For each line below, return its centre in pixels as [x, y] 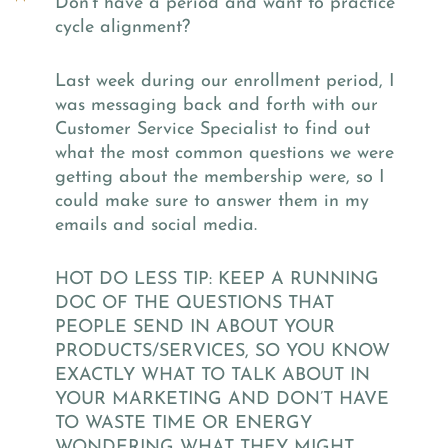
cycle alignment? [122, 27]
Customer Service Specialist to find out [212, 129]
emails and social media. [156, 225]
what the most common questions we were [224, 153]
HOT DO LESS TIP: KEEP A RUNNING [217, 279]
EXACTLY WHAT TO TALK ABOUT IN [212, 375]
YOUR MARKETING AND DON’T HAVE [222, 399]
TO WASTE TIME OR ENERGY [183, 423]
